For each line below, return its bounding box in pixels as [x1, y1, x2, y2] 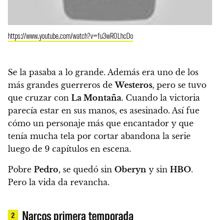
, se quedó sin [58, 165, 114, 175]
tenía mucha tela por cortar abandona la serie [8, 131, 191, 141]
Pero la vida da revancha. [8, 177, 110, 188]
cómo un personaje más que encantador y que [8, 118, 193, 129]
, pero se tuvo [152, 80, 206, 90]
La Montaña [71, 93, 121, 103]
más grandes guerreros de [8, 80, 115, 90]
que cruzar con [8, 93, 71, 103]
